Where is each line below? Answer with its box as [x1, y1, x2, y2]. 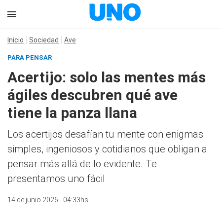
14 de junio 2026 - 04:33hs [7, 196, 88, 204]
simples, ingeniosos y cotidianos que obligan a [7, 143, 207, 155]
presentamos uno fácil [7, 173, 105, 184]
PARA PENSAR [7, 54, 52, 61]
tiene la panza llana [7, 104, 137, 121]
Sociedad [29, 36, 59, 44]
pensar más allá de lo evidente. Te [7, 158, 157, 170]
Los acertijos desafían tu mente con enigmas [7, 128, 203, 140]
